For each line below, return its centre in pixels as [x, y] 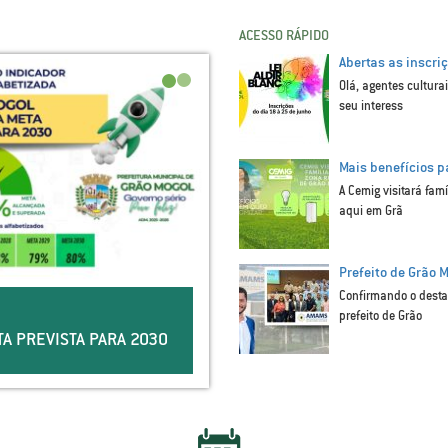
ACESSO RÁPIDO [284, 35]
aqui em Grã [371, 211]
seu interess [371, 106]
